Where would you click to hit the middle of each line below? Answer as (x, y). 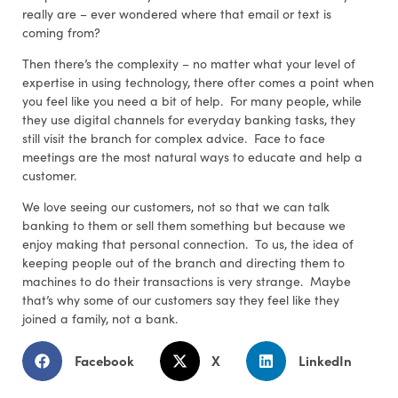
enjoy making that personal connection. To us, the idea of (188, 244)
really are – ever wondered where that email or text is (177, 13)
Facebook (104, 361)
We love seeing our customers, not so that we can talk (176, 207)
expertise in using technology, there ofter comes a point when (198, 82)
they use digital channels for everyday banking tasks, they (189, 119)
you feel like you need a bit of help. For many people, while (192, 100)
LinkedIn (325, 361)
